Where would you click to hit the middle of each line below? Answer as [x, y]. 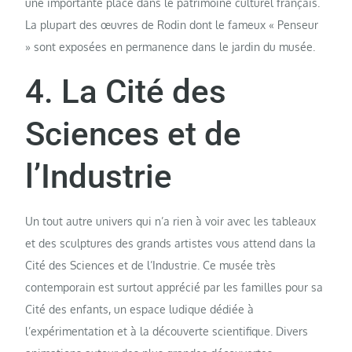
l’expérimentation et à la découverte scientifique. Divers [167, 332]
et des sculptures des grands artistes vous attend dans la [171, 244]
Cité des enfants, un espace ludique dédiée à [140, 310]
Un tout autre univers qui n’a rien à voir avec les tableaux [171, 222]
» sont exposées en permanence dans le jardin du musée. [170, 47]
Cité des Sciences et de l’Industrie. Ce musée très [151, 266]
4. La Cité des [126, 92]
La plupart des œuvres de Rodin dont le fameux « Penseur [172, 25]
